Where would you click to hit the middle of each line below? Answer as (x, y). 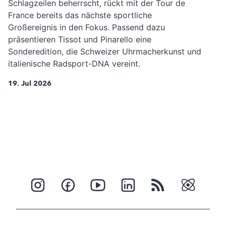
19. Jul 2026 (30, 83)
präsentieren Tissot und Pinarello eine (80, 39)
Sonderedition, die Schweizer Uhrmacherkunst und (105, 51)
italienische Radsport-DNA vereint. (74, 63)
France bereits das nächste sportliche (80, 15)
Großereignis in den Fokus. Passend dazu (87, 27)
